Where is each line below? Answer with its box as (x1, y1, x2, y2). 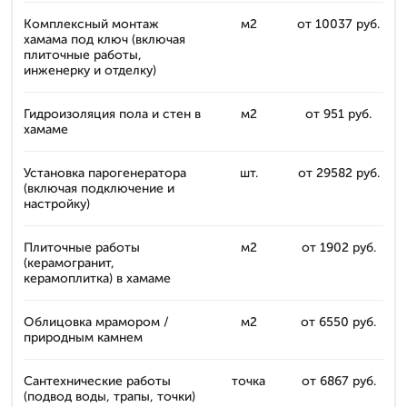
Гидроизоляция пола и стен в (24, 106, 201, 122)
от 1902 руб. (301, 240, 376, 255)
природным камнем (24, 330, 143, 345)
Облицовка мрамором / (24, 314, 169, 330)
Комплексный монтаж (24, 16, 159, 32)
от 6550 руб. (301, 314, 376, 330)
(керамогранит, (24, 255, 114, 271)
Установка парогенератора (24, 165, 186, 181)
